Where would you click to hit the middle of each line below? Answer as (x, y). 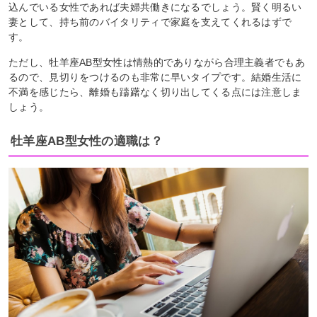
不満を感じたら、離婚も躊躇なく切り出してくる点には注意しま (155, 92)
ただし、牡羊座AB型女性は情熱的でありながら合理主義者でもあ (157, 62)
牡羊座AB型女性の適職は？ (87, 141)
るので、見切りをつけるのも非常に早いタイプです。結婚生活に (155, 77)
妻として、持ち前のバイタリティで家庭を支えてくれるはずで (150, 22)
